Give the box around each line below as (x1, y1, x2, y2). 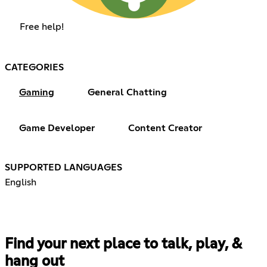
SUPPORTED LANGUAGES (5, 163, 122, 173)
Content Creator (128, 123, 202, 133)
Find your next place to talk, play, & (5, 237, 241, 252)
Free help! (19, 22, 64, 32)
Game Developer (19, 123, 95, 133)
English (5, 178, 36, 188)
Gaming (19, 88, 54, 98)
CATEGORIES (5, 63, 64, 73)
